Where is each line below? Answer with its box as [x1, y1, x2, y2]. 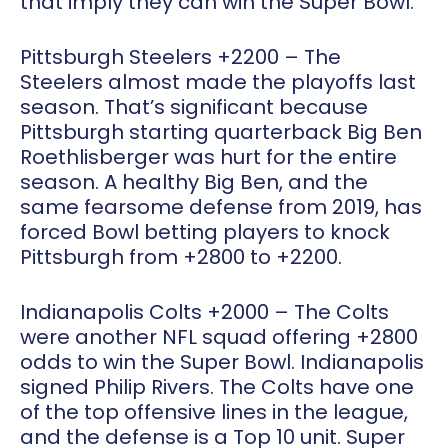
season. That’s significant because [20, 93, 368, 122]
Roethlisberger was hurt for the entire [20, 143, 397, 172]
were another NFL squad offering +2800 [20, 323, 418, 352]
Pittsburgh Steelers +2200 [20, 43, 279, 72]
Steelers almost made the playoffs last [20, 68, 416, 97]
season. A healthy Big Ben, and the [20, 168, 368, 197]
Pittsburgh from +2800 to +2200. [20, 243, 342, 272]
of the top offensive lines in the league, [20, 398, 408, 427]
